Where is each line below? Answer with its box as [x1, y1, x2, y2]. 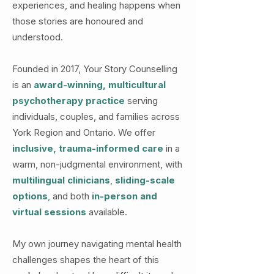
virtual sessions [12, 206, 86, 218]
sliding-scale [115, 174, 175, 186]
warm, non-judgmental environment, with [12, 158, 182, 170]
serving [125, 95, 158, 106]
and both [50, 190, 92, 202]
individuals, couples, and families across [12, 111, 180, 122]
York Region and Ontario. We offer [12, 127, 155, 138]
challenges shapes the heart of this [12, 254, 159, 265]
